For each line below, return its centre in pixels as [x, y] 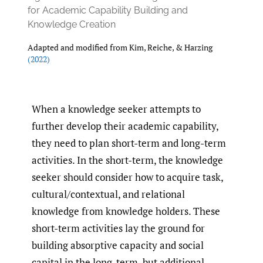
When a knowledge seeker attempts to [116, 109]
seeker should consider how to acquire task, [127, 177]
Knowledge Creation [72, 25]
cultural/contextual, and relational [108, 194]
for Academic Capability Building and [108, 11]
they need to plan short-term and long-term [129, 143]
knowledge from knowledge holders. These [126, 211]
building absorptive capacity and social [118, 245]
